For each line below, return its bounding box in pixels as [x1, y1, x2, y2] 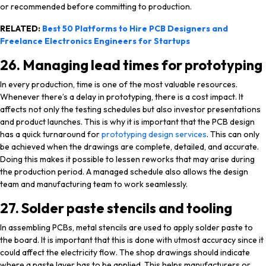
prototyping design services [102, 129, 207, 140]
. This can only [207, 129, 259, 140]
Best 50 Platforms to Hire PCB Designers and [42, 23, 228, 34]
